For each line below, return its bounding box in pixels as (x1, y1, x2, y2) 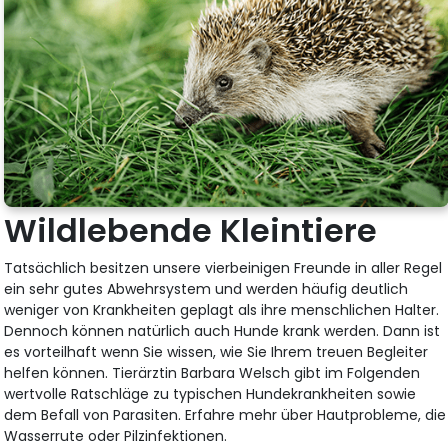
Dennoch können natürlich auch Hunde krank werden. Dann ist (4, 320, 441, 341)
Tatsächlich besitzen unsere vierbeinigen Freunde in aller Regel (4, 257, 443, 278)
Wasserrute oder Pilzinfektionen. (4, 425, 228, 446)
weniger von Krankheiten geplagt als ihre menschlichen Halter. (4, 299, 440, 320)
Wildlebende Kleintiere (4, 207, 378, 253)
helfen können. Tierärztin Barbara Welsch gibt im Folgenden (4, 362, 421, 383)
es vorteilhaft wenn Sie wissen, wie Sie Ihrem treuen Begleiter (4, 341, 429, 362)
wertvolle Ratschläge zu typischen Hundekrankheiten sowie (4, 383, 417, 404)
